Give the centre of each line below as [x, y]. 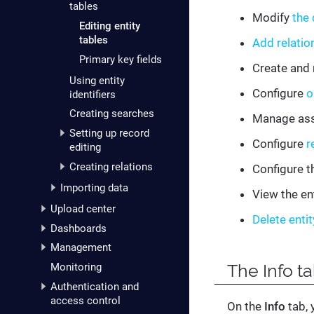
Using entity [97, 80]
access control [86, 300]
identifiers [93, 94]
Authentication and [95, 286]
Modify [272, 18]
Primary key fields [120, 59]
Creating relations [111, 166]
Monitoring [76, 267]
